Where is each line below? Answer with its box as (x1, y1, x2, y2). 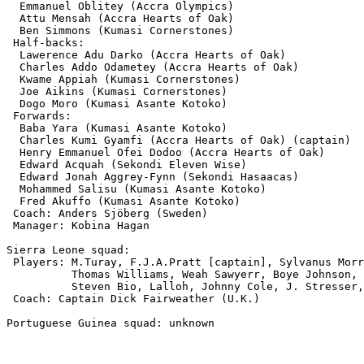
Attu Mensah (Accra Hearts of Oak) (6, 11, 234, 24)
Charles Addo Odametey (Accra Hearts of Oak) (6, 60, 299, 73)
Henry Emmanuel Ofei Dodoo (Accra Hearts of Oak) (6, 145, 325, 158)
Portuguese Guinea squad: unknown (6, 316, 214, 329)
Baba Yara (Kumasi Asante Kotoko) (6, 121, 227, 134)
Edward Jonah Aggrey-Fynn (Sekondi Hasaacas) (6, 170, 299, 183)
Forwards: (6, 109, 71, 122)
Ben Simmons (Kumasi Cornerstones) (6, 24, 234, 37)
